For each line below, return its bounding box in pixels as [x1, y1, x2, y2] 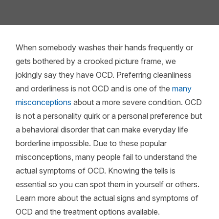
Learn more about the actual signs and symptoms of [16, 193, 198, 203]
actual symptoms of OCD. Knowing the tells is [16, 166, 175, 175]
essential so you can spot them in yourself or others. [16, 179, 199, 189]
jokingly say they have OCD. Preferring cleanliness [16, 70, 192, 80]
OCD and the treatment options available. [16, 207, 160, 217]
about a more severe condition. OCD [71, 97, 202, 107]
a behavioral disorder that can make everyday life [16, 125, 188, 134]
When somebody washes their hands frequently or [16, 43, 193, 52]
